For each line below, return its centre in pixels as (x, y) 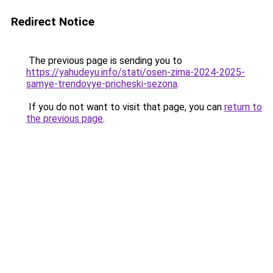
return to (243, 107)
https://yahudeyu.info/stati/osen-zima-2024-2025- (136, 72)
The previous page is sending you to (104, 61)
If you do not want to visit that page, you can (125, 107)
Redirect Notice (53, 22)
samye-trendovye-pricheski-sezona (102, 84)
